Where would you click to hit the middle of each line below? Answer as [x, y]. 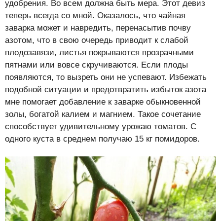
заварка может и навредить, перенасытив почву [98, 28]
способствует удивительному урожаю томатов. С [101, 126]
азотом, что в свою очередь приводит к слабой [97, 40]
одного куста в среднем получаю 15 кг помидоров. [102, 139]
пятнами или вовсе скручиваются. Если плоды [96, 65]
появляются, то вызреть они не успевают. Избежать [106, 77]
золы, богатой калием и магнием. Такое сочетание [103, 114]
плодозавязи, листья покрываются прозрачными [99, 52]
